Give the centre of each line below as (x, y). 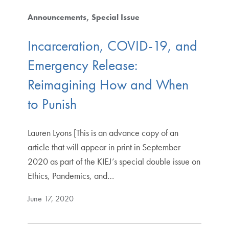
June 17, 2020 (50, 198)
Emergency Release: (82, 65)
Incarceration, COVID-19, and (112, 45)
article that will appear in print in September (104, 147)
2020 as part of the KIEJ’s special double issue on (114, 161)
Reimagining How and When (108, 84)
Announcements (57, 17)
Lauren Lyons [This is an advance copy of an (103, 132)
